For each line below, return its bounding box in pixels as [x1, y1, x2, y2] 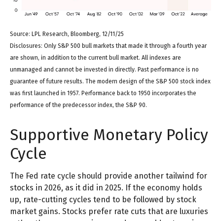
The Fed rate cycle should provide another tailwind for [10, 171, 207, 181]
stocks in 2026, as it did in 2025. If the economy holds [10, 183, 202, 193]
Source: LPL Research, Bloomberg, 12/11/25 [10, 31, 124, 38]
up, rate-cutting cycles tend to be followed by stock [10, 195, 196, 205]
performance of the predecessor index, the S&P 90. [10, 102, 147, 109]
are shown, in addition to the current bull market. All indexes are [10, 54, 181, 62]
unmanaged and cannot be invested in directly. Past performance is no [10, 66, 199, 74]
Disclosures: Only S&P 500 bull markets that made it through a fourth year [10, 42, 207, 50]
